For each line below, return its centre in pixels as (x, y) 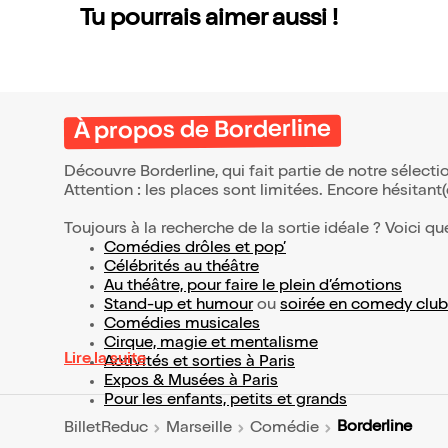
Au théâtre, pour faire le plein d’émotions (253, 287)
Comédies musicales (182, 325)
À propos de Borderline (202, 132)
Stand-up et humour (178, 306)
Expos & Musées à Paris (191, 382)
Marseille (199, 428)
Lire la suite (105, 360)
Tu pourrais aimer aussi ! (209, 20)
